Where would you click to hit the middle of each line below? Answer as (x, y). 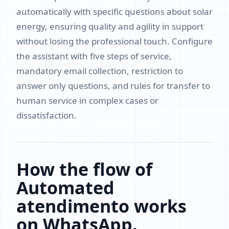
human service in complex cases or (87, 100)
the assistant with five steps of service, (94, 56)
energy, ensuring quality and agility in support (110, 26)
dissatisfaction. (47, 115)
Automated (65, 188)
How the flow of (84, 169)
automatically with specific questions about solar (114, 12)
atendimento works (101, 206)
